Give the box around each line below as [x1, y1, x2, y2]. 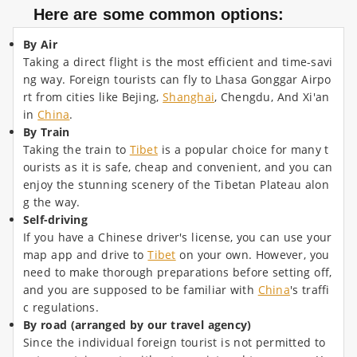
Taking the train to [23, 142, 130, 158]
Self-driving [23, 212, 88, 228]
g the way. [23, 194, 80, 210]
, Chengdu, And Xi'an [214, 89, 330, 105]
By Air [23, 37, 57, 53]
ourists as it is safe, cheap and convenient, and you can [23, 159, 333, 175]
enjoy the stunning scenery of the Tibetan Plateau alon [23, 177, 329, 193]
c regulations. [23, 300, 99, 316]
